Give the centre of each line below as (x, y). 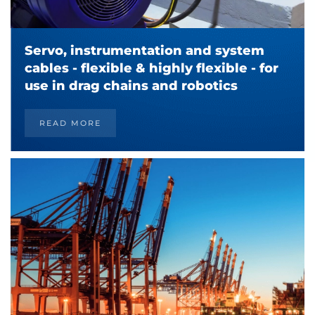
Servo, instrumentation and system (144, 50)
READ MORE (70, 123)
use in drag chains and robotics (131, 85)
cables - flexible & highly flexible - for (152, 68)
